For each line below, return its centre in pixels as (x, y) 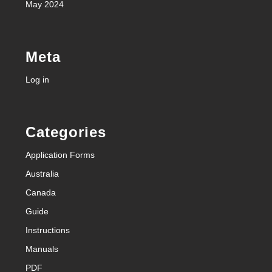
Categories (66, 132)
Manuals (42, 249)
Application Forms (60, 155)
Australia (42, 173)
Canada (41, 192)
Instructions (48, 230)
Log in (37, 79)
